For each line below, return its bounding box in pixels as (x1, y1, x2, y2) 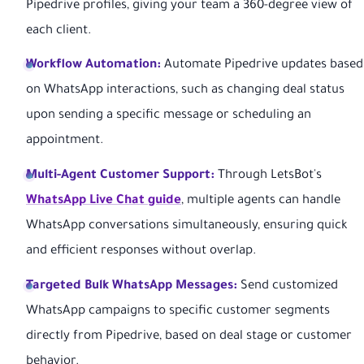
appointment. (26, 134, 103, 149)
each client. (26, 24, 91, 38)
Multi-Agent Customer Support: (26, 169, 214, 184)
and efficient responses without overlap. (26, 245, 256, 259)
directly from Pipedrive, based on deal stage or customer (26, 330, 352, 344)
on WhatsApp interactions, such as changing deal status (26, 84, 344, 98)
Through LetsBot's (214, 169, 322, 184)
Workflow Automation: (26, 58, 161, 73)
